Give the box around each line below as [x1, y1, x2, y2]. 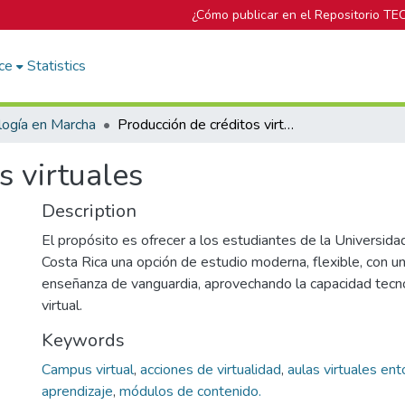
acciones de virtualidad [140, 360, 281, 380]
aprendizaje [42, 381, 113, 401]
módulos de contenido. [119, 381, 261, 401]
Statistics [27, 56, 87, 76]
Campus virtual [42, 360, 134, 380]
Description [42, 199, 137, 223]
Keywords [42, 328, 125, 353]
